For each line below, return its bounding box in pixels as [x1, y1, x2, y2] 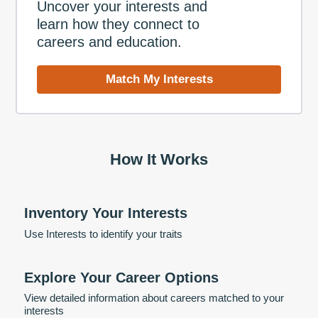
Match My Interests [105, 72, 213, 87]
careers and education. [36, 33, 182, 50]
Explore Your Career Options [24, 269, 219, 285]
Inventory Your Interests [24, 205, 187, 221]
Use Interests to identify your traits [24, 227, 182, 240]
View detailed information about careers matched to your [24, 292, 284, 305]
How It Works [110, 150, 208, 169]
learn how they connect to [36, 16, 199, 32]
